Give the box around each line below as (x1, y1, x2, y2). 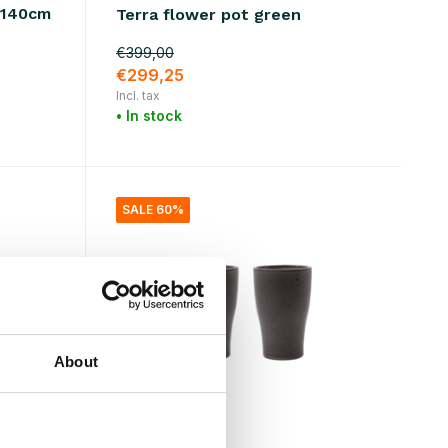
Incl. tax (115, 87, 160, 103)
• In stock (115, 106, 182, 124)
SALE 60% (121, 201, 184, 217)
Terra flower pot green (115, 4, 301, 24)
